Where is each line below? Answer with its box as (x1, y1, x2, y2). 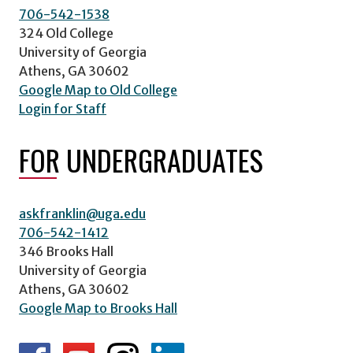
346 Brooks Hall (19, 243, 113, 260)
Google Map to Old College (19, 82, 177, 98)
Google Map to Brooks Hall (19, 300, 177, 317)
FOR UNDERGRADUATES (19, 139, 263, 181)
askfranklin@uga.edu (19, 206, 146, 222)
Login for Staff (19, 101, 106, 117)
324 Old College (19, 25, 113, 42)
